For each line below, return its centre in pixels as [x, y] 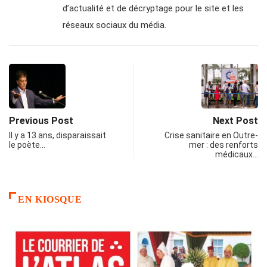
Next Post [235, 121]
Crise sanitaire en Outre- [211, 136]
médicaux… [237, 155]
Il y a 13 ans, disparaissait [58, 136]
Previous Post [41, 121]
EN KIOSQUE [50, 200]
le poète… [27, 145]
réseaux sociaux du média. [114, 25]
